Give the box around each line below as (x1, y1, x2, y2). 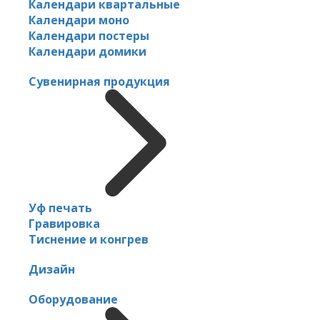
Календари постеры (29, 27, 149, 44)
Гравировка (29, 215, 100, 231)
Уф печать (29, 199, 92, 216)
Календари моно (29, 11, 129, 28)
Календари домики (29, 43, 146, 59)
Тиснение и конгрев (29, 231, 149, 247)
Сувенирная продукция (29, 73, 170, 89)
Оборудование (29, 291, 118, 307)
